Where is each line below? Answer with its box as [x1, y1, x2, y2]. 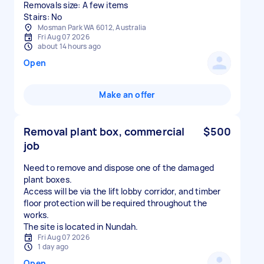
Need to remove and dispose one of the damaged [24, 162, 214, 173]
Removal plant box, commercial [24, 124, 185, 138]
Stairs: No [24, 11, 62, 22]
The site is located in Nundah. [24, 221, 138, 232]
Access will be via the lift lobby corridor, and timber [24, 186, 221, 197]
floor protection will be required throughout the [24, 197, 207, 209]
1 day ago [38, 242, 69, 252]
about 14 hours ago [38, 41, 101, 51]
